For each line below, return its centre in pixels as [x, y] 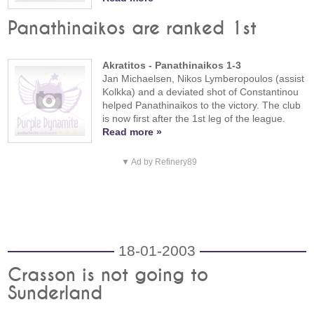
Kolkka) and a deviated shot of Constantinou [201, 91]
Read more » [132, 131]
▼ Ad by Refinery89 [159, 162]
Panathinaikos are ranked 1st [132, 28]
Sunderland [55, 294]
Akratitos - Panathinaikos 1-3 [172, 65]
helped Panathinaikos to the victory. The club [202, 105]
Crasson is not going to [108, 276]
